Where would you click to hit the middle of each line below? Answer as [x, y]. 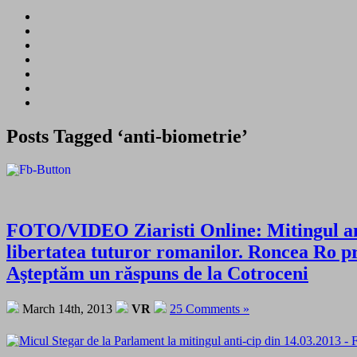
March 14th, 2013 [67, 308]
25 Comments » [210, 308]
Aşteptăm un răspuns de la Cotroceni [157, 273]
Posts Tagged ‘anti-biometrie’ [127, 136]
